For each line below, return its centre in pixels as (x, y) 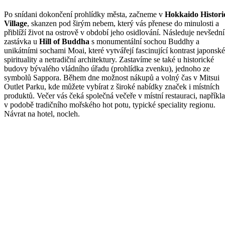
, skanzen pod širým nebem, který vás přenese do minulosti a (123, 23)
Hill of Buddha (64, 41)
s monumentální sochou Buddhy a (144, 41)
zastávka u (22, 41)
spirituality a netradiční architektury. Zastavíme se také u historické (109, 59)
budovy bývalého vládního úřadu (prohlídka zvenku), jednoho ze (107, 68)
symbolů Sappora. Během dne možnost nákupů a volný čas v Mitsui (112, 77)
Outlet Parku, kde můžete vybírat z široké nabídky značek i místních (112, 86)
